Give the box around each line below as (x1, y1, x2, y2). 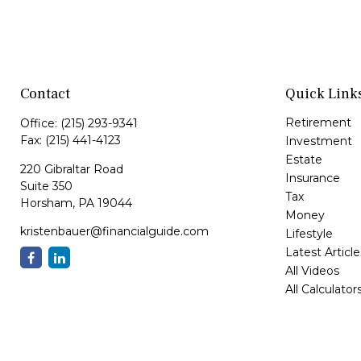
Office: (20, 116, 60, 131)
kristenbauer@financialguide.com (20, 224, 209, 239)
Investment (284, 134, 352, 149)
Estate (284, 152, 322, 168)
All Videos (284, 263, 339, 279)
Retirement (284, 115, 351, 131)
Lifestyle (284, 226, 333, 242)
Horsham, (20, 196, 75, 211)
